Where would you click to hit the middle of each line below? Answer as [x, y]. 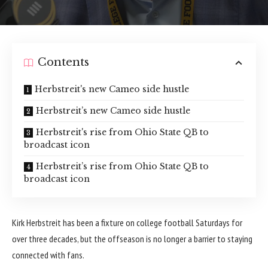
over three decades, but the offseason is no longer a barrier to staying [132, 238]
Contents [63, 63]
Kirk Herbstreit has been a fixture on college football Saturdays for [127, 222]
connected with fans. [48, 255]
